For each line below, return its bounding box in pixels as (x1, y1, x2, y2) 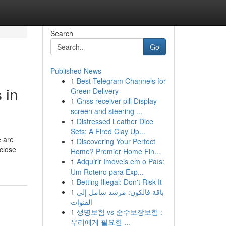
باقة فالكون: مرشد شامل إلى (76, 187, 164, 197)
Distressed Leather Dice (76, 116, 153, 126)
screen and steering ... (70, 106, 142, 116)
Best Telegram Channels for (76, 76, 166, 86)
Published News (50, 66, 101, 76)
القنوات (70, 197, 92, 207)
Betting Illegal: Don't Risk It (76, 177, 162, 187)
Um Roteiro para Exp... (70, 166, 144, 177)
